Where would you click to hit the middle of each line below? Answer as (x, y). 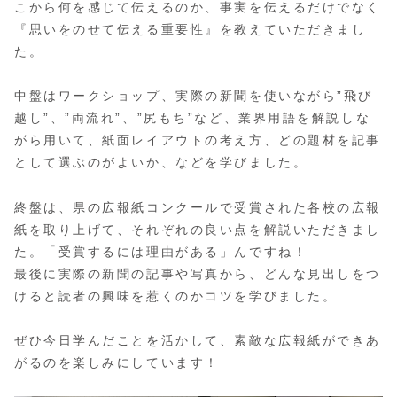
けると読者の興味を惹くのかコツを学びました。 (176, 296)
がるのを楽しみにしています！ (117, 362)
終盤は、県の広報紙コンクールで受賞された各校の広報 (198, 207)
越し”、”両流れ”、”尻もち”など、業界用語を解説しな (193, 118)
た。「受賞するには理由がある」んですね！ (161, 251)
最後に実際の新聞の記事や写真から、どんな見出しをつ (198, 273)
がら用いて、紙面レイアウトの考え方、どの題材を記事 (198, 140)
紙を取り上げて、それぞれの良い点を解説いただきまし (198, 229)
